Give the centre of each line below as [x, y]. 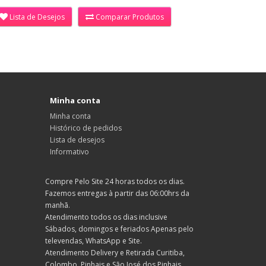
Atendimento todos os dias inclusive [106, 217]
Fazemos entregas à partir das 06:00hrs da [117, 193]
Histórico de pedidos [85, 128]
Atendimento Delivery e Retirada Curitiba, [115, 253]
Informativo [69, 152]
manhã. [58, 205]
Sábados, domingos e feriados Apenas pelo [119, 229]
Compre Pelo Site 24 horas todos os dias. [115, 181]
